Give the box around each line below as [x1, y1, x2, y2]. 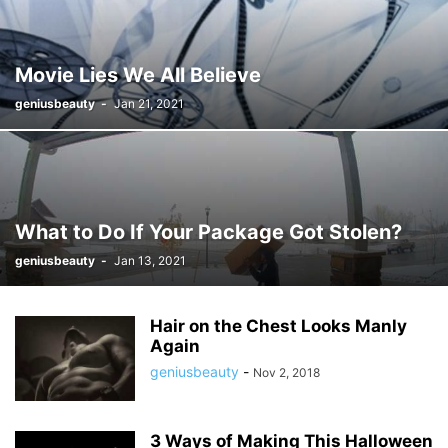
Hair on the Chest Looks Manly [150, 316, 407, 336]
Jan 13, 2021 [114, 253, 186, 268]
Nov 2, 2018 [253, 365, 320, 380]
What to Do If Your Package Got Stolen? [15, 220, 402, 244]
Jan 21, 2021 [114, 96, 184, 111]
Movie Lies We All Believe [15, 63, 261, 87]
